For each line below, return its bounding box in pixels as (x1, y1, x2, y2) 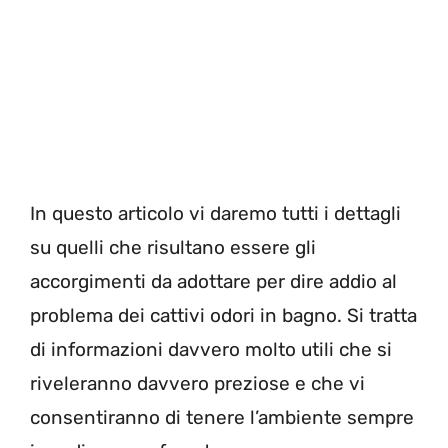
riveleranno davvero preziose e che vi (30, 371, 365, 395)
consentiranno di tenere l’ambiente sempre (30, 405, 414, 429)
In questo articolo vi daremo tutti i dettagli (30, 201, 401, 225)
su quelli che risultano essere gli (30, 235, 316, 259)
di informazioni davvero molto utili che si (30, 337, 392, 361)
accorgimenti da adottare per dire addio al (30, 269, 397, 293)
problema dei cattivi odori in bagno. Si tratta (30, 303, 417, 327)
